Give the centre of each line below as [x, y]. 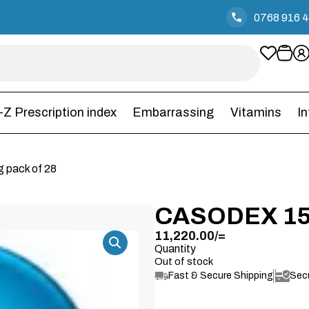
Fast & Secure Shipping [221, 276]
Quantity [175, 249]
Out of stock [184, 261]
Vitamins [256, 112]
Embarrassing [173, 112]
